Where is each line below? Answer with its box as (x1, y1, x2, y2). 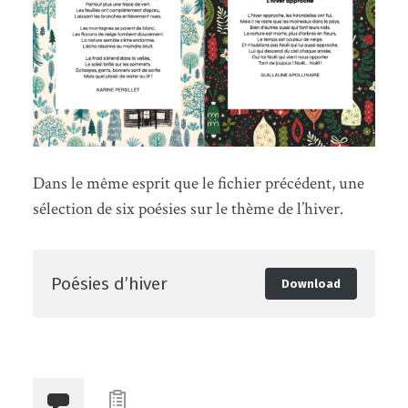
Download (280, 276, 341, 291)
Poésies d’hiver (50, 272, 168, 294)
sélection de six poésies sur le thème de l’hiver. (32, 197, 343, 220)
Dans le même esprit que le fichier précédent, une (32, 171, 364, 195)
